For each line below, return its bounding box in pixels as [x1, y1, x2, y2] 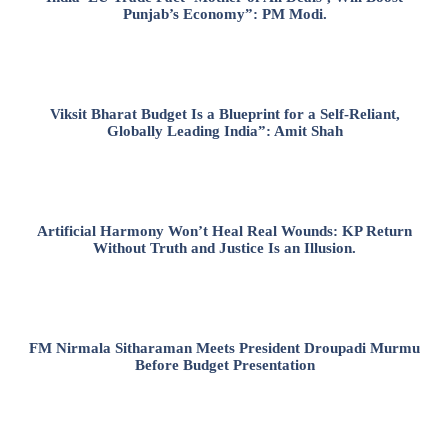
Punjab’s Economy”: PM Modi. [122, 6, 327, 23]
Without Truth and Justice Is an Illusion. [93, 240, 356, 257]
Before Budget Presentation [134, 357, 315, 374]
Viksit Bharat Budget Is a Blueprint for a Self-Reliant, [49, 106, 400, 123]
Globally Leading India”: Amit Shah [106, 123, 343, 140]
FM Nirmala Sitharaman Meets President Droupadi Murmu [29, 340, 420, 357]
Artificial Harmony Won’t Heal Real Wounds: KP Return [37, 223, 412, 240]
